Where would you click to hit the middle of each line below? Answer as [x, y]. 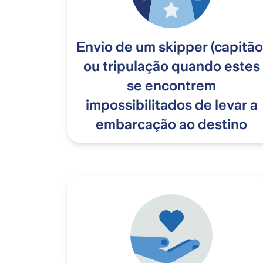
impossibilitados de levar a [171, 105]
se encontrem [171, 86]
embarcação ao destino [171, 125]
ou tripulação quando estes [171, 67]
